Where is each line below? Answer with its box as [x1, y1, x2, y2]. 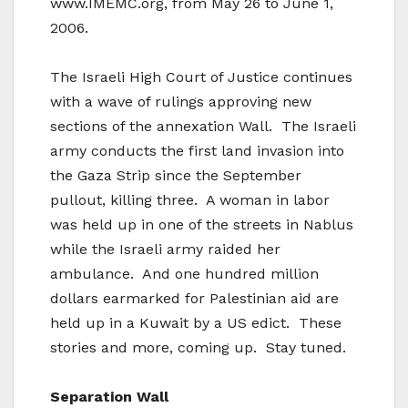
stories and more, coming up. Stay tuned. [50, 339, 346, 357]
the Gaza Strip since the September [50, 167, 301, 185]
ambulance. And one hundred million [50, 265, 319, 283]
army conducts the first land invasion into [50, 142, 344, 160]
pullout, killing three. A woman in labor [50, 191, 330, 209]
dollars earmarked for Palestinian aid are [50, 290, 339, 308]
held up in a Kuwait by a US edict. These [50, 314, 342, 332]
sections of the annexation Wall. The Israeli [50, 117, 356, 136]
